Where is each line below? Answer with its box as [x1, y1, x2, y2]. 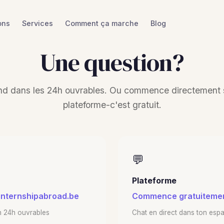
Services [22, 19, 53, 27]
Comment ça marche [65, 19, 138, 27]
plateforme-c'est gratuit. [62, 99, 161, 110]
